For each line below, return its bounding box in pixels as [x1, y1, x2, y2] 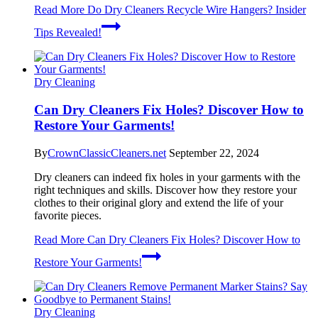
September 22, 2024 [169, 146, 259, 159]
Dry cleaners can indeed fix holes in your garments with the [34, 170, 300, 183]
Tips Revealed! [34, 26, 102, 39]
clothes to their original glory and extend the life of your [34, 196, 283, 209]
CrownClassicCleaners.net [48, 146, 166, 159]
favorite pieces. [34, 209, 102, 221]
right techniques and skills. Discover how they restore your [34, 183, 297, 196]
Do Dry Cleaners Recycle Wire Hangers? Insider [84, 4, 306, 16]
